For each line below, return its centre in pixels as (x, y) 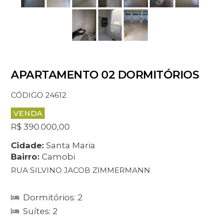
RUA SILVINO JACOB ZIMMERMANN (81, 170)
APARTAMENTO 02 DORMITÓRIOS (105, 75)
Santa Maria (71, 145)
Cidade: (29, 145)
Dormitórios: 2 (53, 197)
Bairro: (27, 156)
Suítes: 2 (41, 211)
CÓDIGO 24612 (39, 95)
